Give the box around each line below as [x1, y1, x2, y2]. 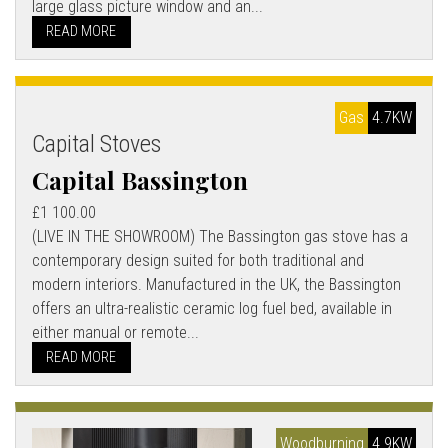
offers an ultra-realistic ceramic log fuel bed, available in [32, 298, 392, 318]
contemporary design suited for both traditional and [32, 250, 364, 270]
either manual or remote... [32, 322, 199, 342]
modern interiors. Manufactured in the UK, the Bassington [32, 274, 401, 294]
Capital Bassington [32, 164, 248, 197]
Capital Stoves [32, 130, 161, 159]
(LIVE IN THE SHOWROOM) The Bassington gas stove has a [32, 226, 408, 246]
